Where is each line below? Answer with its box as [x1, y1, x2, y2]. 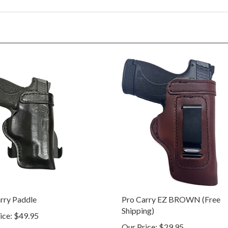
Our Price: [122, 211, 157, 221]
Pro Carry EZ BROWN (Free [122, 184, 220, 194]
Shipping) [122, 195, 154, 205]
